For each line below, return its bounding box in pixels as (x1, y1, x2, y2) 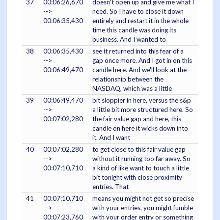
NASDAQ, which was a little (92, 84, 172, 93)
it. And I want (92, 134, 130, 142)
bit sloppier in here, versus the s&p (92, 96, 191, 105)
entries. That (92, 183, 129, 191)
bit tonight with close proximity (92, 173, 182, 182)
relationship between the (92, 75, 164, 83)
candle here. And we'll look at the (92, 66, 187, 74)
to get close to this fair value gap (92, 145, 186, 154)
